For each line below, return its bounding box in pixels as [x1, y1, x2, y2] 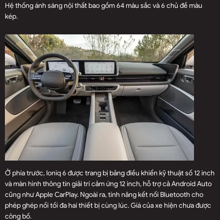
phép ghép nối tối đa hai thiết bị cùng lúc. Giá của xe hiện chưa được [5, 201, 211, 210]
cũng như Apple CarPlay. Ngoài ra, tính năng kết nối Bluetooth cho [5, 191, 203, 199]
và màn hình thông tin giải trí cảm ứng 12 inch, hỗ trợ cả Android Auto [5, 180, 212, 189]
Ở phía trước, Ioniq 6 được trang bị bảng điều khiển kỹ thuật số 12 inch [5, 169, 215, 178]
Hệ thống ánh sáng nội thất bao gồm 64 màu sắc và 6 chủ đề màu [5, 1, 202, 10]
